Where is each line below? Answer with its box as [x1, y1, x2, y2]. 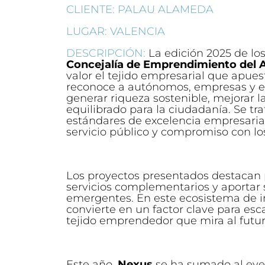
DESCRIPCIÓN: [66, 46, 148, 60]
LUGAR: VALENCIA [66, 24, 165, 38]
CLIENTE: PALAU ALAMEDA [66, 2, 214, 16]
